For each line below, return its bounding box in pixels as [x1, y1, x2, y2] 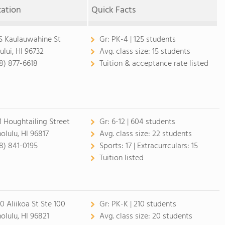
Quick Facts [91, 3, 136, 18]
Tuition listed [99, 152, 144, 165]
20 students [152, 210, 192, 223]
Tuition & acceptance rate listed [99, 57, 208, 70]
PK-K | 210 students [111, 198, 176, 211]
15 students [152, 45, 190, 58]
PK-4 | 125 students [111, 33, 176, 46]
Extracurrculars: [137, 140, 191, 153]
